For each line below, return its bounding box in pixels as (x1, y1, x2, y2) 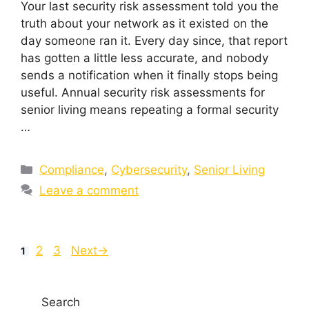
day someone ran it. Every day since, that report (21, 33, 288, 48)
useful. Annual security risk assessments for (21, 85, 265, 99)
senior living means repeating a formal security (21, 102, 279, 117)
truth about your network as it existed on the (21, 16, 268, 30)
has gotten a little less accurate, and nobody (21, 50, 268, 65)
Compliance (39, 162, 105, 177)
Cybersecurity (111, 162, 188, 177)
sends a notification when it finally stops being (21, 68, 278, 82)
